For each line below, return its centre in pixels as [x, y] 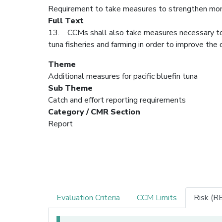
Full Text [66, 21]
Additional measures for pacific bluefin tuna [123, 76]
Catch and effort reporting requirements [117, 100]
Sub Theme [70, 88]
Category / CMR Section [94, 112]
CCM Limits [157, 197]
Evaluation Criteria [88, 197]
